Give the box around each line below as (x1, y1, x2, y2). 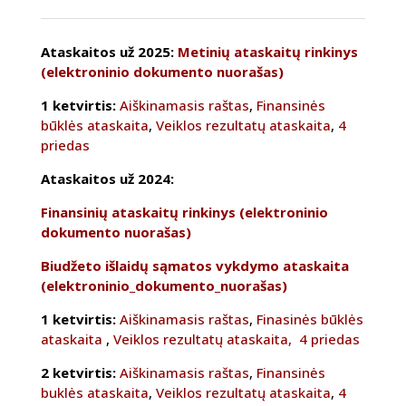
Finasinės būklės (256, 310, 363, 329)
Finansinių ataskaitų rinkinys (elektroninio (40, 203, 328, 222)
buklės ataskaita (40, 383, 149, 402)
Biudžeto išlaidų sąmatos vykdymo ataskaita (40, 256, 349, 275)
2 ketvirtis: (40, 363, 116, 382)
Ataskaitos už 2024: (40, 169, 174, 188)
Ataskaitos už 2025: (40, 43, 178, 62)
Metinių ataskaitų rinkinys (177, 43, 358, 62)
